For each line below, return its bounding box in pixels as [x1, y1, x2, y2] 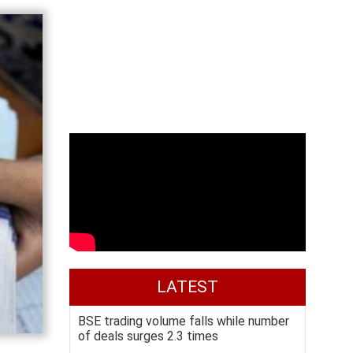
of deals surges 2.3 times [78, 329, 218, 344]
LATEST [157, 277, 218, 296]
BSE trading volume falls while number [78, 314, 289, 329]
